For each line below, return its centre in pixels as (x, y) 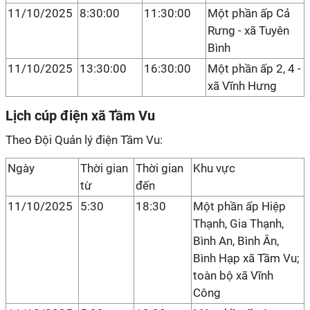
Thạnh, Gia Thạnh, (238, 224)
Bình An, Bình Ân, (236, 241)
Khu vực (214, 168)
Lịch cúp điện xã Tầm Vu (80, 116)
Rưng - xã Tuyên (248, 30)
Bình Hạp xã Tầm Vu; (246, 258)
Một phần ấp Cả (249, 13)
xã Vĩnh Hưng (242, 86)
